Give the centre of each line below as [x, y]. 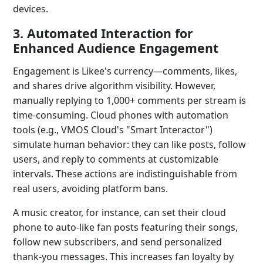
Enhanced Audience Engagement [116, 48]
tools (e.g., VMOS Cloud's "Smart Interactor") [113, 130]
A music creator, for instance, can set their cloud [119, 213]
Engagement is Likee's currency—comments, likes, [125, 71]
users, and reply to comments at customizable [116, 159]
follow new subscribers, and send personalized [117, 242]
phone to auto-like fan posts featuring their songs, [125, 227]
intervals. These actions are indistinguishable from [125, 174]
